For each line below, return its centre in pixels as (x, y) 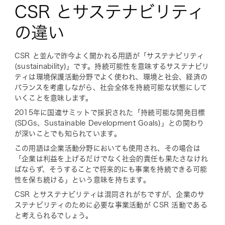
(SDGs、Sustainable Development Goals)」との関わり (109, 123)
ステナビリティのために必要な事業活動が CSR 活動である (111, 205)
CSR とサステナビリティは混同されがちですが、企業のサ (109, 194)
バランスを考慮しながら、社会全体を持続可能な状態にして (111, 87)
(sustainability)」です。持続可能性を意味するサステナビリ (112, 66)
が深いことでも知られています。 (68, 133)
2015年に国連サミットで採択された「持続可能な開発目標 (110, 112)
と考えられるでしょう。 (53, 215)
